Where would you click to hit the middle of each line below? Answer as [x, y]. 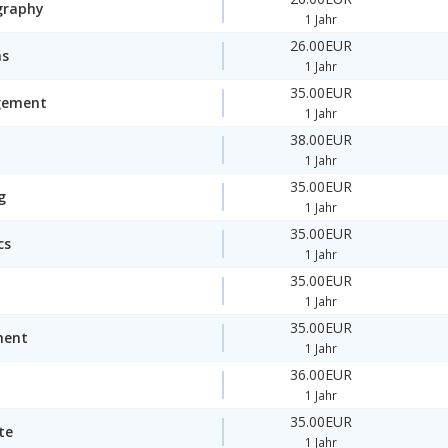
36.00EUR [321, 375]
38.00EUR [321, 140]
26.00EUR [321, 46]
